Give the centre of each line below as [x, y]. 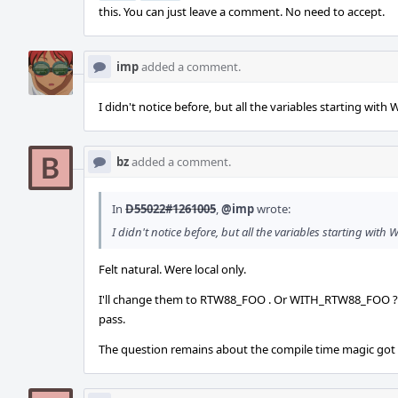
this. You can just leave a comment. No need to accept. [242, 12]
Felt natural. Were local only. [172, 269]
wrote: [272, 209]
